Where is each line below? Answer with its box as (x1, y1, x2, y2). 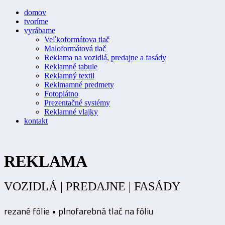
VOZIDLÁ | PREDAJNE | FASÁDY (4, 180, 180, 193)
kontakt (24, 117, 48, 125)
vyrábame (24, 26, 55, 35)
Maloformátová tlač (44, 44, 106, 53)
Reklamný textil (44, 71, 94, 80)
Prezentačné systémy (44, 98, 110, 107)
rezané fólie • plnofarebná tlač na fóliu (4, 204, 153, 218)
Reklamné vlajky (44, 107, 98, 116)
